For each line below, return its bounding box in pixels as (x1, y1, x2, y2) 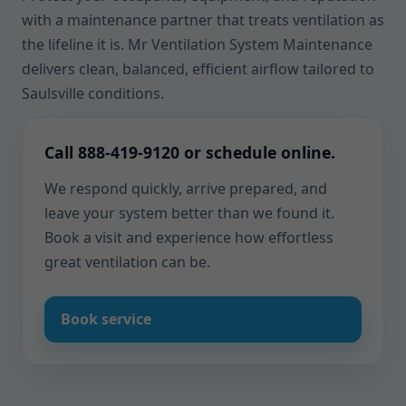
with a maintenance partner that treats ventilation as (22, 10, 384, 30)
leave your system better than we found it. (44, 203, 334, 223)
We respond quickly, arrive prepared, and (44, 179, 327, 198)
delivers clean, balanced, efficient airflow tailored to (22, 59, 374, 79)
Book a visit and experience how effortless (44, 227, 333, 247)
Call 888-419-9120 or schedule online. (44, 141, 335, 163)
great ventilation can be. (44, 252, 210, 272)
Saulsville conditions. (22, 83, 164, 103)
